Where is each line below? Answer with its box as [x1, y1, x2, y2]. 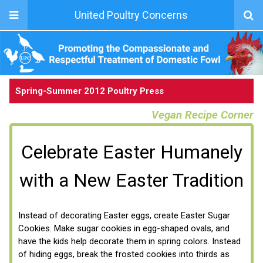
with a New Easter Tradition [19, 168, 244, 191]
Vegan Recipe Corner [151, 108, 254, 122]
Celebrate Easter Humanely [21, 140, 242, 163]
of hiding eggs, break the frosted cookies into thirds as [18, 248, 230, 259]
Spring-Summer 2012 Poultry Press [15, 85, 164, 96]
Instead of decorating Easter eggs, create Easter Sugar [18, 210, 230, 221]
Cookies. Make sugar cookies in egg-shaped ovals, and [18, 222, 230, 234]
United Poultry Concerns [74, 9, 188, 21]
